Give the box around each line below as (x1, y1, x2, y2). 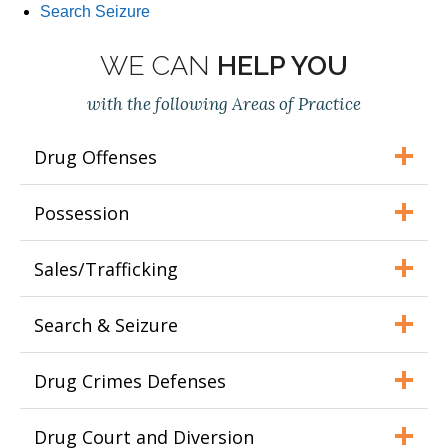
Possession (34, 200, 129, 225)
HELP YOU (217, 49, 348, 81)
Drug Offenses (34, 144, 157, 169)
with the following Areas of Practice (87, 92, 361, 115)
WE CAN (100, 49, 217, 81)
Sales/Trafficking (34, 256, 178, 281)
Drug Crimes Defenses (34, 368, 226, 393)
